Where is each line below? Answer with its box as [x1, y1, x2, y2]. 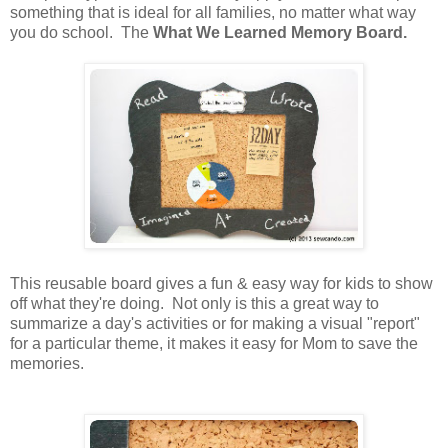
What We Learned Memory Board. [153, 23, 407, 41]
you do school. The [10, 23, 153, 41]
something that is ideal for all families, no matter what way [10, 3, 416, 21]
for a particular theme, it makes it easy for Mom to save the [10, 334, 418, 352]
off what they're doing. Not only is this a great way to [10, 294, 379, 312]
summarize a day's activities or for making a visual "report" [10, 314, 420, 332]
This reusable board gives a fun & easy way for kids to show [10, 274, 433, 292]
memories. [10, 354, 92, 372]
